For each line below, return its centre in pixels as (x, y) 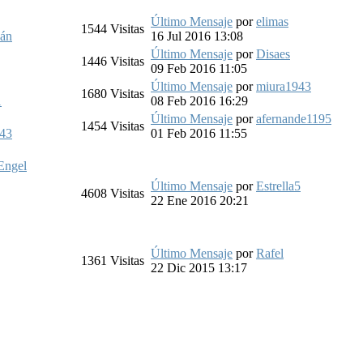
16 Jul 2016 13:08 (197, 36)
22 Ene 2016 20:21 (200, 200)
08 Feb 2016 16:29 (199, 100)
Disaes (273, 53)
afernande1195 (294, 118)
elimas (272, 21)
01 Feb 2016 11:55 (199, 133)
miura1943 (284, 86)
